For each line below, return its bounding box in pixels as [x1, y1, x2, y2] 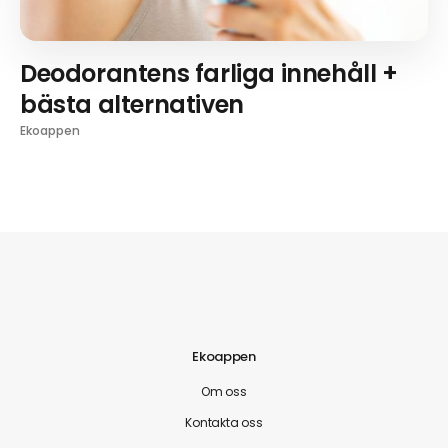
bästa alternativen [20, 87, 244, 121]
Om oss [201, 382, 247, 400]
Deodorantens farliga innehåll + [20, 56, 398, 90]
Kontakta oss [185, 413, 263, 431]
